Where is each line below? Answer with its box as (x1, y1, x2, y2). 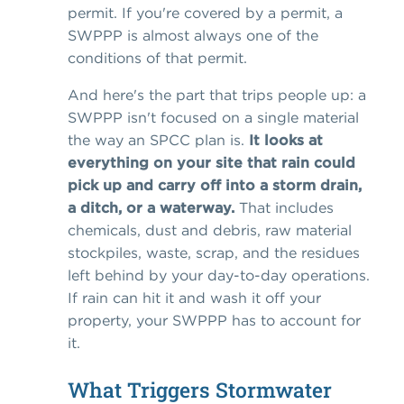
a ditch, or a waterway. (68, 198, 234, 217)
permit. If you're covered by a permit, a (68, 4, 343, 23)
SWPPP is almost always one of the (68, 26, 318, 45)
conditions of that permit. (68, 49, 247, 68)
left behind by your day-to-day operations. (68, 266, 370, 285)
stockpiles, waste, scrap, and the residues (68, 243, 360, 262)
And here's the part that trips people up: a (68, 86, 366, 105)
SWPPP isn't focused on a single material (68, 108, 359, 127)
